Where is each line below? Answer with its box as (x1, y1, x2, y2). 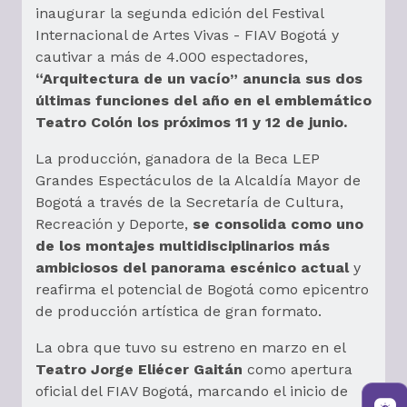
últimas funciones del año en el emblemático (35, 92, 372, 110)
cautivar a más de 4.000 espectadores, (35, 48, 308, 66)
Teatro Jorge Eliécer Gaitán (35, 361, 243, 379)
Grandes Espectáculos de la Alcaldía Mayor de (35, 172, 361, 190)
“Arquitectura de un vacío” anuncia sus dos (35, 70, 362, 88)
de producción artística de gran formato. (35, 303, 322, 321)
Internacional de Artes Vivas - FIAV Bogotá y (35, 26, 339, 45)
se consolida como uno (188, 215, 363, 233)
